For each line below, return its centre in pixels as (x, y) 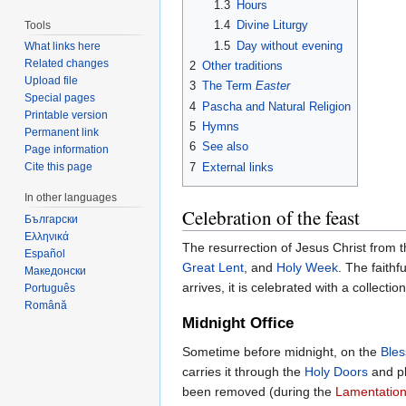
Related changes (67, 64)
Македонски (56, 271)
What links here (63, 47)
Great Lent (213, 268)
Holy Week (307, 268)
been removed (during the (259, 391)
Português (50, 289)
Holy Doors (336, 371)
